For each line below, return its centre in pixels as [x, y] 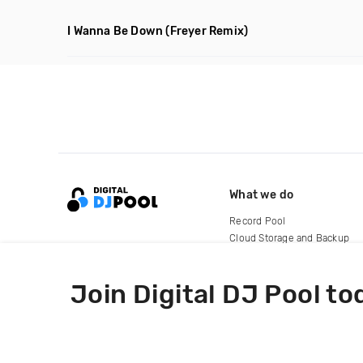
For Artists [253, 255]
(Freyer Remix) [207, 31]
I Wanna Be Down [115, 31]
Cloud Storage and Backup [290, 238]
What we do [262, 194]
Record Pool [258, 221]
